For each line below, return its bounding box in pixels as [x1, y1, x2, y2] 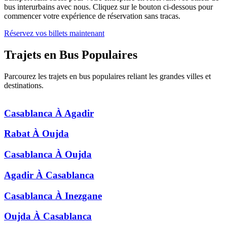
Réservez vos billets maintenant [4, 29, 104, 38]
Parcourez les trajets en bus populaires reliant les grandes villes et [4, 72, 211, 81]
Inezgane [65, 190, 102, 201]
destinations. [4, 81, 44, 90]
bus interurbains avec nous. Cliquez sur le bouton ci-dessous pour [4, 3, 213, 12]
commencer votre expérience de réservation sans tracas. [4, 12, 180, 21]
